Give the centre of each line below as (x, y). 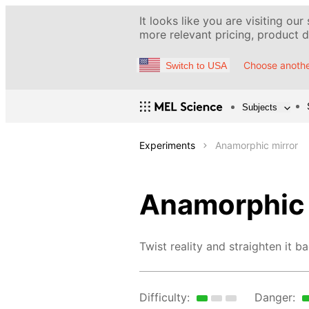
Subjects (260, 107)
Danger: (275, 298)
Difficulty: (165, 298)
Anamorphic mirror (257, 146)
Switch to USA (196, 65)
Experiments (167, 146)
